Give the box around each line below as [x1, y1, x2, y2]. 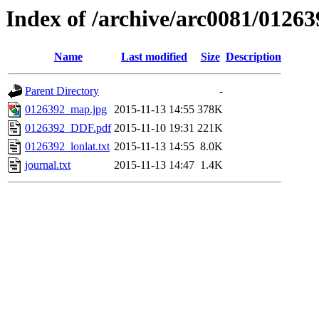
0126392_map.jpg [25, 103, 107, 116]
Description [226, 51, 281, 63]
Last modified [121, 51, 187, 63]
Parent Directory [25, 85, 99, 98]
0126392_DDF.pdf [25, 122, 111, 135]
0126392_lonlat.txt [25, 140, 110, 153]
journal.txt [25, 159, 70, 172]
